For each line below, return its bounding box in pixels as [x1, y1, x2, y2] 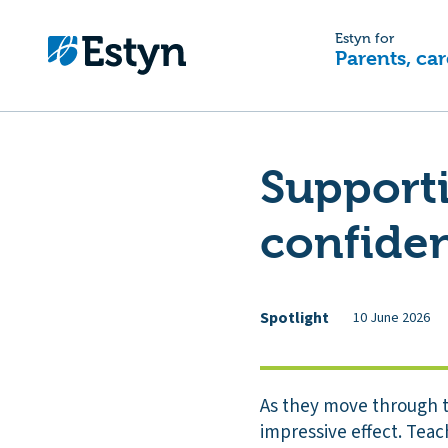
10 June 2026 [353, 307, 430, 328]
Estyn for [335, 31, 395, 46]
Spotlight [260, 306, 329, 329]
